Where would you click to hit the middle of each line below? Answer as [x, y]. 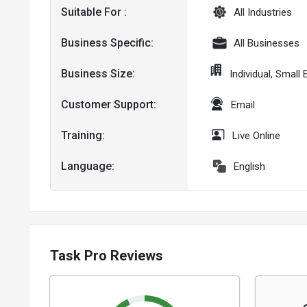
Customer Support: [109, 105]
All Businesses [267, 43]
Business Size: [98, 74]
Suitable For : [94, 12]
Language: [88, 167]
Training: [83, 136]
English [250, 166]
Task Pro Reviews [107, 255]
